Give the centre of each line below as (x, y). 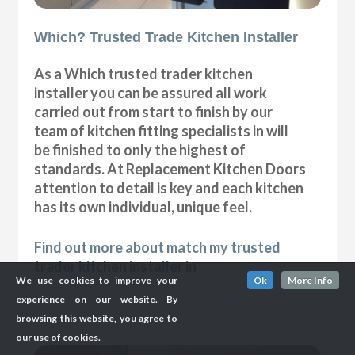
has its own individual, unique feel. (143, 207)
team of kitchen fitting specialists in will (162, 131)
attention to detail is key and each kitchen (169, 188)
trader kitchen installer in (116, 267)
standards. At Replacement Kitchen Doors (170, 169)
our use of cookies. (58, 337)
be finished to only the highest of (140, 150)
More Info (310, 280)
